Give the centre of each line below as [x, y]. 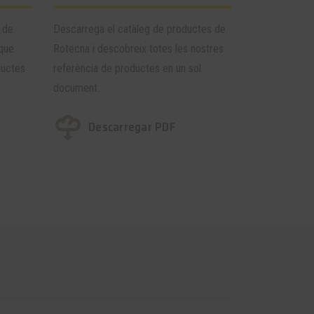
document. [76, 88]
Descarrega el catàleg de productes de [139, 29]
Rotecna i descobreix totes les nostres [138, 48]
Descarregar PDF [132, 127]
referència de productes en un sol [127, 68]
